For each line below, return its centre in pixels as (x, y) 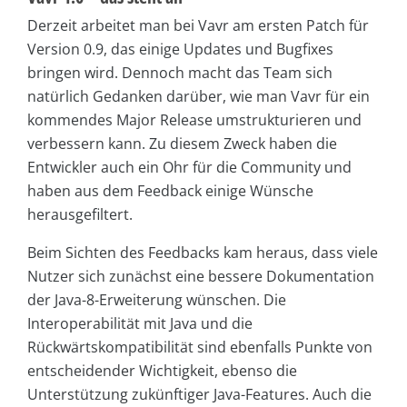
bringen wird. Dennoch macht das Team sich (180, 73)
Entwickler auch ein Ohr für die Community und (189, 168)
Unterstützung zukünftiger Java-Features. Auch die (199, 395)
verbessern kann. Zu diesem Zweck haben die (182, 144)
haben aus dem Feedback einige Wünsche (170, 191)
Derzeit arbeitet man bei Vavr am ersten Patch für (198, 26)
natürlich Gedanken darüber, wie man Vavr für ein (199, 97)
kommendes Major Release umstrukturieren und (194, 120)
